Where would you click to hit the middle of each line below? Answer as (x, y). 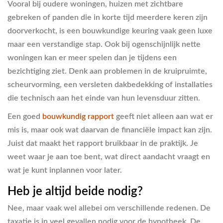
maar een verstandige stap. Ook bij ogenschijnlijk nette (104, 44)
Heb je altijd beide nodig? (75, 191)
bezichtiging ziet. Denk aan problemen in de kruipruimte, (107, 71)
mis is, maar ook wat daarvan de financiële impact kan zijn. (110, 130)
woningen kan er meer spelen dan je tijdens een (92, 57)
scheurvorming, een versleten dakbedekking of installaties (110, 84)
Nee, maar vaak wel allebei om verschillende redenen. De (109, 208)
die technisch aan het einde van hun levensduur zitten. (104, 98)
